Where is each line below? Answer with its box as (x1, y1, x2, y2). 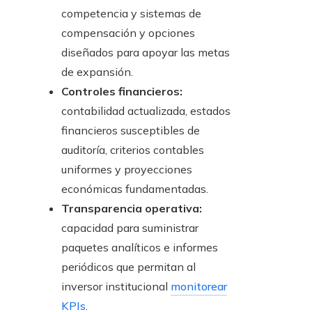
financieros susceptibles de (61, 123, 200, 138)
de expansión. (61, 65, 133, 79)
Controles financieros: (61, 84, 182, 99)
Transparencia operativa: (61, 201, 202, 216)
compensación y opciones (61, 26, 195, 40)
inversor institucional (61, 279, 171, 294)
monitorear (171, 279, 227, 294)
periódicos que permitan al (61, 260, 196, 274)
